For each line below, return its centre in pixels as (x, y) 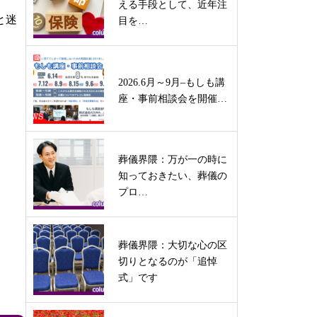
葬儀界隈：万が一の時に (173, 160)
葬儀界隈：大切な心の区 (173, 245)
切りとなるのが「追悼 (168, 261)
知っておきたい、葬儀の (173, 176)
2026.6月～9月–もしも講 (172, 82)
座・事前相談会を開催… (173, 98)
